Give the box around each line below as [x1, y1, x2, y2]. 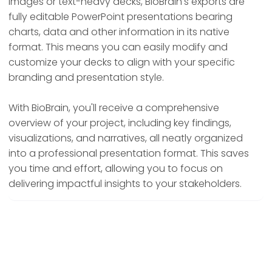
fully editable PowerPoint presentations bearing [8, 10, 233, 24]
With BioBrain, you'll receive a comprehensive [8, 101, 219, 115]
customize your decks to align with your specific [8, 55, 235, 70]
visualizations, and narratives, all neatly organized [8, 131, 243, 146]
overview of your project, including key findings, [8, 116, 231, 131]
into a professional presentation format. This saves [8, 146, 249, 161]
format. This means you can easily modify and [8, 40, 228, 55]
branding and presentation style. [8, 70, 164, 85]
